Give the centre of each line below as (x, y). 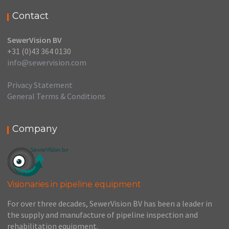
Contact (31, 16)
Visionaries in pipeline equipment (74, 184)
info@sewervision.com (47, 62)
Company (35, 129)
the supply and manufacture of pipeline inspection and (103, 215)
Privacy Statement (40, 85)
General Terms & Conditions (56, 96)
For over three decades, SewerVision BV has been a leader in (110, 203)
